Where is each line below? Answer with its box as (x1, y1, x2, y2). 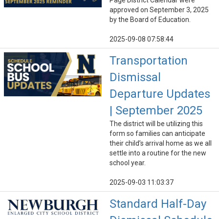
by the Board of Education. (109, 16, 191, 24)
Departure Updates (109, 87, 210, 101)
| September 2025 (109, 104, 202, 118)
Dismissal (109, 70, 161, 85)
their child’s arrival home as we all (109, 139, 212, 148)
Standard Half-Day (109, 197, 206, 211)
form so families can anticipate (109, 130, 205, 138)
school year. (109, 159, 146, 167)
